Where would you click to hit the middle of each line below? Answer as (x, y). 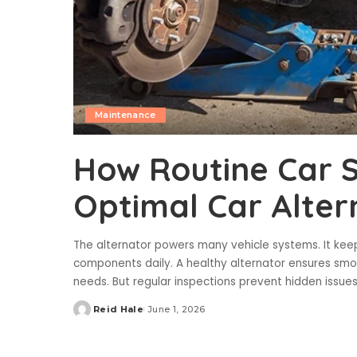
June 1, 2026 (177, 309)
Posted (92, 315)
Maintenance (126, 114)
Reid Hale (119, 309)
